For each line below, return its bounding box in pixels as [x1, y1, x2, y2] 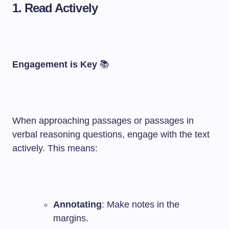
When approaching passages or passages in [12, 116, 194, 126]
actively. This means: [12, 143, 98, 153]
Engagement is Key [12, 59, 97, 70]
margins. [53, 213, 88, 223]
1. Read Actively [12, 1, 98, 15]
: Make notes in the [102, 199, 179, 210]
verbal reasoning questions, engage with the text [12, 129, 210, 140]
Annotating [53, 199, 102, 210]
